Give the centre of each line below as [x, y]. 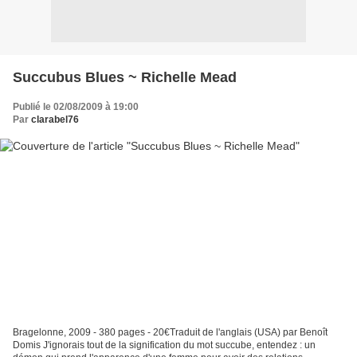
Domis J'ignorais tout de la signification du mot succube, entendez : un [164, 345]
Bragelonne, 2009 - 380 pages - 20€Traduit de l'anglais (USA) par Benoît [170, 333]
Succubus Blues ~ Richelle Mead [125, 77]
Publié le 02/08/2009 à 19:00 [76, 106]
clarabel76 [55, 119]
